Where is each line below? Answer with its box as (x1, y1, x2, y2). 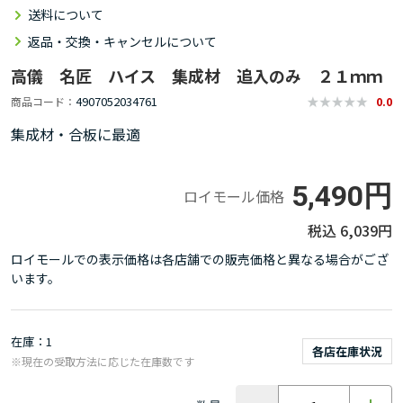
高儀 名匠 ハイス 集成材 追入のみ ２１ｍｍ (11, 63, 382, 87)
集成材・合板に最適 (11, 122, 140, 145)
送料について (28, 5, 103, 23)
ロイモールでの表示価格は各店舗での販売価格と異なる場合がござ (11, 249, 389, 268)
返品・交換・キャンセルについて (28, 31, 217, 50)
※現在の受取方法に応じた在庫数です (11, 353, 194, 369)
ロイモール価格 (184, 185, 284, 207)
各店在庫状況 (312, 342, 382, 360)
